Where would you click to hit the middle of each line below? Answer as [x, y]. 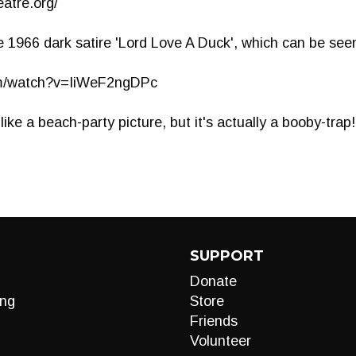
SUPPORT [227, 256]
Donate [213, 281]
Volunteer [221, 341]
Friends [214, 321]
